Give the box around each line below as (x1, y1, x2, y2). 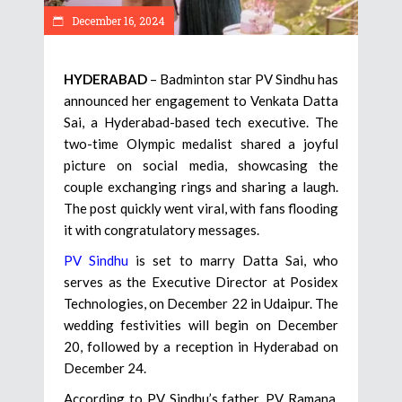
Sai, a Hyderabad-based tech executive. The (64, 113, 338, 130)
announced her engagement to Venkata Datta (64, 92, 338, 109)
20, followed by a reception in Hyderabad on (64, 337, 338, 354)
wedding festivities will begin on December (64, 316, 338, 333)
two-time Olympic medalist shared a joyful (64, 135, 338, 152)
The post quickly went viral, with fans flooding (64, 199, 338, 216)
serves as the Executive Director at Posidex (64, 273, 338, 290)
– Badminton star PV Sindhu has (150, 70, 339, 87)
